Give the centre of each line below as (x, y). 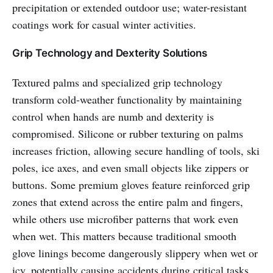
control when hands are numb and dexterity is (113, 117)
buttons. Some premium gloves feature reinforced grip (131, 185)
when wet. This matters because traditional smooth (124, 236)
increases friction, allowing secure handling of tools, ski (136, 151)
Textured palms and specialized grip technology (117, 83)
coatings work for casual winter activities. (104, 25)
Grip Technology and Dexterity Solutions (110, 53)
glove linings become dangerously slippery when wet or (135, 253)
